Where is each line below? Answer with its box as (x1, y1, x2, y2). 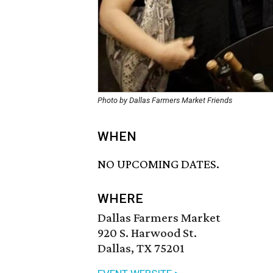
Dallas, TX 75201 (97, 241, 185, 256)
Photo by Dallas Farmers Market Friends (97, 96, 232, 105)
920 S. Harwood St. (97, 225, 197, 241)
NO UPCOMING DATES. (97, 157, 219, 172)
